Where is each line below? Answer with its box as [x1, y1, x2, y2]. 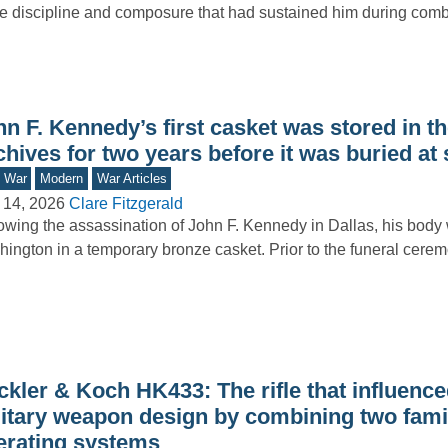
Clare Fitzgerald [68, 195, 183, 213]
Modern [40, 170, 84, 186]
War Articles [96, 170, 167, 186]
